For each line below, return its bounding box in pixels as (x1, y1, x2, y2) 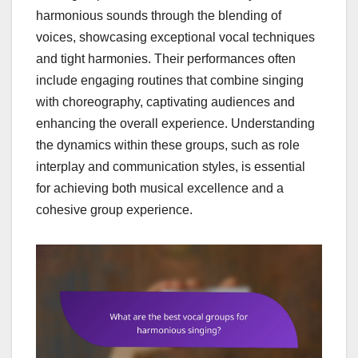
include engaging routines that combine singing (36, 73, 304, 87)
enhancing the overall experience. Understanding (36, 116, 315, 130)
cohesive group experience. (36, 202, 193, 217)
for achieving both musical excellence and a (36, 181, 284, 195)
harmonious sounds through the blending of (36, 8, 281, 22)
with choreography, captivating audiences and (36, 94, 295, 109)
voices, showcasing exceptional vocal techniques (36, 30, 315, 44)
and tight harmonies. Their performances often (36, 51, 296, 66)
